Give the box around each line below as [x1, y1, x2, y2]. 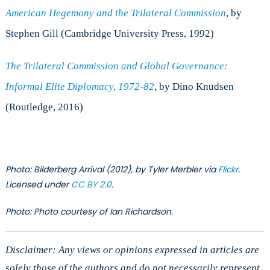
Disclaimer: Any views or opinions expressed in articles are [5, 244, 259, 256]
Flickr [218, 163, 238, 176]
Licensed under [5, 178, 71, 191]
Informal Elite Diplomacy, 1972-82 [5, 81, 154, 93]
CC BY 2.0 [71, 178, 111, 191]
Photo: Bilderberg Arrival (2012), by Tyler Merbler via [5, 163, 218, 176]
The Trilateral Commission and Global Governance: [5, 60, 228, 72]
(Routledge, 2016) [5, 101, 83, 113]
